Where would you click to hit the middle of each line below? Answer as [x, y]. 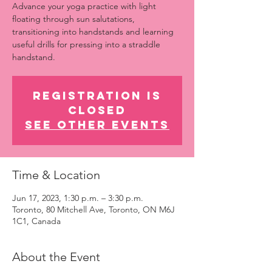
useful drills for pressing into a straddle [86, 44]
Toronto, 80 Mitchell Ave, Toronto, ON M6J [93, 209]
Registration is [97, 96]
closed [97, 110]
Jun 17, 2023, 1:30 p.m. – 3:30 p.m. [78, 198]
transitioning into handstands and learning [93, 32]
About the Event [56, 257]
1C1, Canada [36, 221]
